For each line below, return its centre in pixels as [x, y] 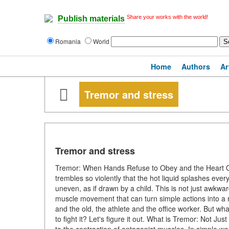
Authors [196, 66]
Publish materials [91, 19]
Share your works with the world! [167, 17]
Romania [69, 41]
